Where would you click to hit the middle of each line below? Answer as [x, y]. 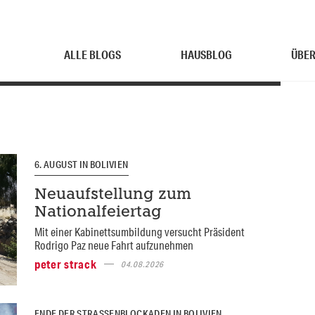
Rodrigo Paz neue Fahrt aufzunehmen [114, 245]
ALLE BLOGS [93, 54]
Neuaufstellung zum [112, 195]
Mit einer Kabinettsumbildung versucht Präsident [139, 231]
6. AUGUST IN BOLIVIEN [81, 165]
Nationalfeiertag [98, 212]
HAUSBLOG [206, 54]
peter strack [65, 264]
